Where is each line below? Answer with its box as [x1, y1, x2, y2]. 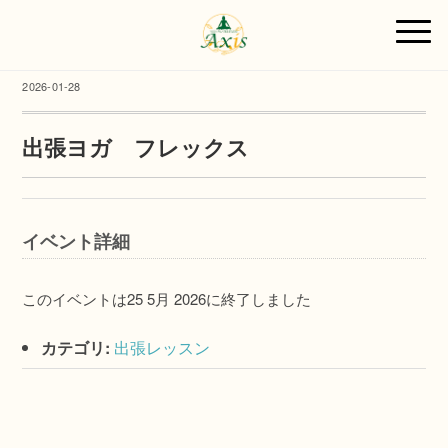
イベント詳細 [22, 228, 131, 254]
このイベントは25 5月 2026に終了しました [22, 288, 312, 309]
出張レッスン [114, 336, 211, 359]
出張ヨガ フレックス [22, 131, 250, 163]
